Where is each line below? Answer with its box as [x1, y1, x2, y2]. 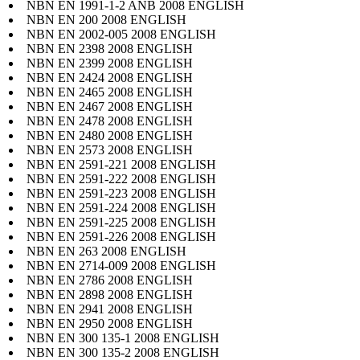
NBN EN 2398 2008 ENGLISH [27, 41, 193, 55]
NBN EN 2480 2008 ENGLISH [27, 128, 193, 142]
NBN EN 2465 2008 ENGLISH [27, 84, 193, 99]
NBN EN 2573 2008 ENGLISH [27, 142, 193, 157]
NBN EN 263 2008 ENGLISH [27, 243, 186, 258]
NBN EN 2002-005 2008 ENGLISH [27, 27, 216, 41]
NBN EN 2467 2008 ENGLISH [27, 99, 193, 113]
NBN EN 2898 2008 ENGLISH [27, 287, 193, 301]
